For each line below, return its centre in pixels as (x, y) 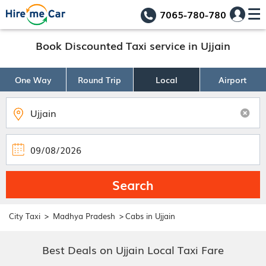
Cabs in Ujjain (150, 216)
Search (133, 185)
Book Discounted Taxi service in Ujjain (133, 45)
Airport (233, 80)
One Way (33, 80)
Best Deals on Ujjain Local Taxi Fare (133, 249)
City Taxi (25, 216)
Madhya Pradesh (84, 216)
